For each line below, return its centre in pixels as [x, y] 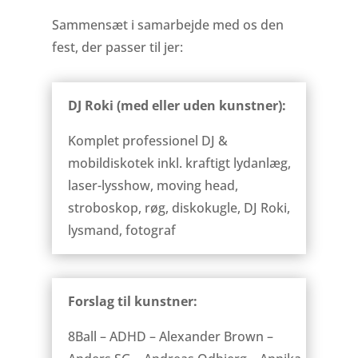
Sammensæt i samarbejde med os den [167, 24]
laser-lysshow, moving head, [153, 185]
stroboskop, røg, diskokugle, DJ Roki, [179, 207]
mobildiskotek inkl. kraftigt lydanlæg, [179, 163]
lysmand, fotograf [121, 230]
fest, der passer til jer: [117, 47]
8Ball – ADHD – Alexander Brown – [170, 336]
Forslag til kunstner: [132, 301]
